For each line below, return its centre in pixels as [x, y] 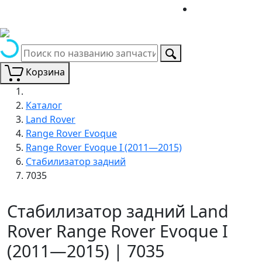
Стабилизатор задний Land [118, 211]
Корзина [45, 72]
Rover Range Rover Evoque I [118, 230]
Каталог [44, 105]
